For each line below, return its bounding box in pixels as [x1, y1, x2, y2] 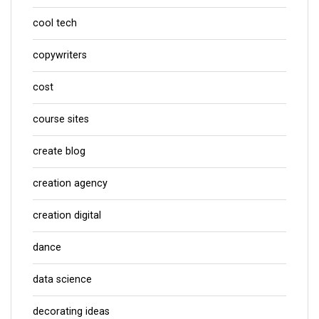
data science [33, 273, 92, 286]
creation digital [33, 209, 101, 221]
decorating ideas [33, 305, 110, 318]
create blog [33, 145, 85, 157]
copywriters [33, 48, 87, 61]
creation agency [33, 177, 108, 189]
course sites [33, 113, 89, 125]
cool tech [33, 16, 77, 29]
